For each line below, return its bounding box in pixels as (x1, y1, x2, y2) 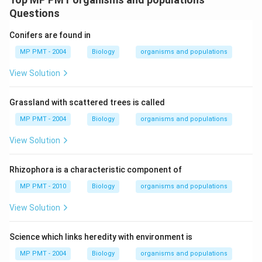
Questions (9, 7, 60, 19)
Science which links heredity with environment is (9, 232, 192, 242)
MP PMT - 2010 (20, 182, 66, 190)
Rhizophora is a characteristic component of (9, 165, 182, 174)
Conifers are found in (9, 30, 91, 40)
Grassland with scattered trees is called (9, 98, 165, 107)
